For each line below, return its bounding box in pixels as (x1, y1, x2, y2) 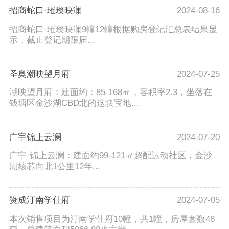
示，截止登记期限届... (9, 35, 95, 45)
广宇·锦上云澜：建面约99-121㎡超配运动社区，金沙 (9, 151, 212, 161)
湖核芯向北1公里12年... (9, 162, 100, 172)
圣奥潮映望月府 (9, 68, 70, 79)
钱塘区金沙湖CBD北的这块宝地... (9, 98, 139, 108)
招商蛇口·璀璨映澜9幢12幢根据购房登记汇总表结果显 (9, 24, 217, 34)
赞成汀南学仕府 (9, 195, 70, 205)
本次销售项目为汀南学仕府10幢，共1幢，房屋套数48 (9, 214, 215, 224)
